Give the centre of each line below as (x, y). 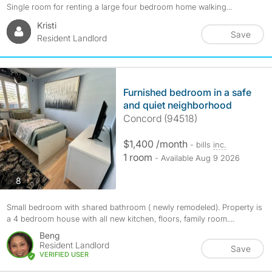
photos (34, 180)
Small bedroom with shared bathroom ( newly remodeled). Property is (134, 207)
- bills (201, 144)
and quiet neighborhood (177, 105)
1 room (139, 157)
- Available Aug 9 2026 (197, 158)
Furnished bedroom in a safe (187, 92)
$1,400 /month (156, 144)
